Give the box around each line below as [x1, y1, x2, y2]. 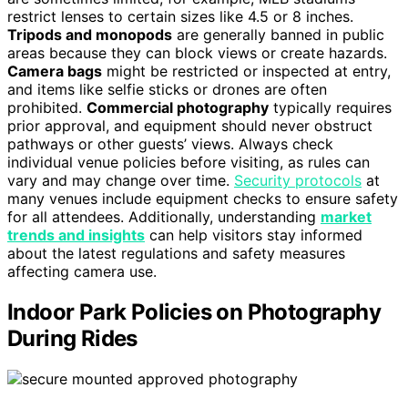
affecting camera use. [7, 262, 157, 281]
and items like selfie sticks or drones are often [7, 80, 327, 99]
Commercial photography [87, 98, 269, 117]
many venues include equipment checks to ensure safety [7, 189, 398, 209]
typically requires [269, 98, 392, 117]
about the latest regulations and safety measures [7, 244, 345, 263]
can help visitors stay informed [145, 226, 362, 245]
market [321, 208, 372, 227]
